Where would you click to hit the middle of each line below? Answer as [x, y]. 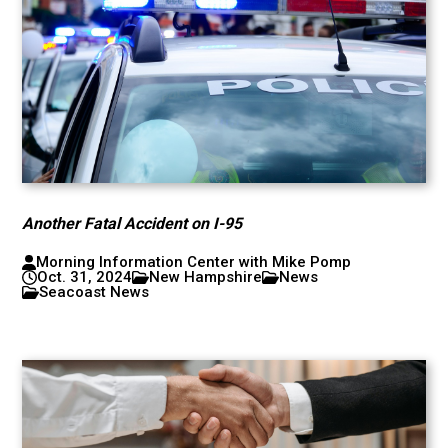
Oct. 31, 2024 [85, 277]
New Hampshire [206, 277]
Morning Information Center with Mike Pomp [193, 262]
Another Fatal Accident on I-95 [132, 223]
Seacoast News [94, 292]
